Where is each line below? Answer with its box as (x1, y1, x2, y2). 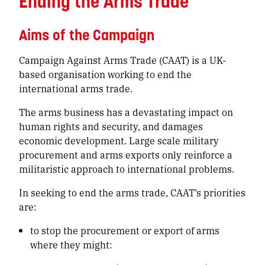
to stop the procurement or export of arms (30, 223, 220, 237)
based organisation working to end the (19, 67, 192, 81)
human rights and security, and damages (19, 119, 203, 133)
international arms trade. (19, 81, 132, 95)
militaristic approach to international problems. (19, 161, 234, 176)
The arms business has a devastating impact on (19, 105, 233, 119)
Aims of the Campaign (19, 25, 154, 44)
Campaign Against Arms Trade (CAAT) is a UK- (19, 53, 226, 67)
